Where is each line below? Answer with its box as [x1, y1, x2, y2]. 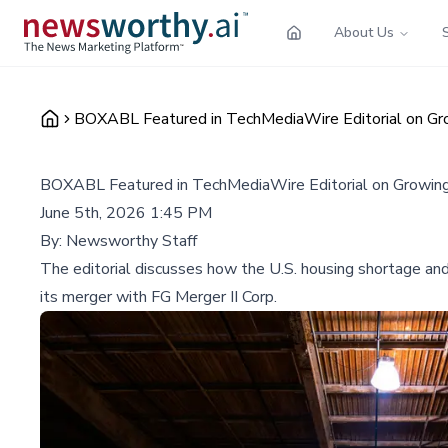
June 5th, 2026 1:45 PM [40, 201, 212, 224]
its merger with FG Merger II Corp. [40, 285, 277, 308]
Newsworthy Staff [66, 229, 197, 252]
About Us [334, 22, 394, 42]
